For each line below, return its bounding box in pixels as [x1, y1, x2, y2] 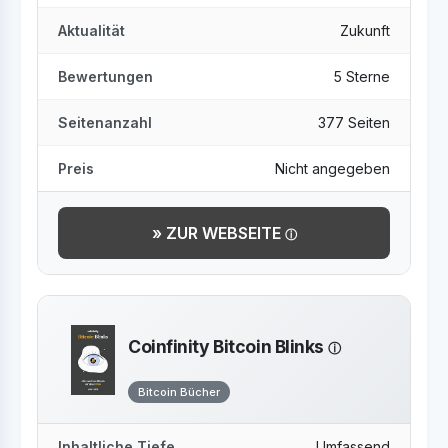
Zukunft [340, 22, 390, 39]
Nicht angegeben [275, 160, 390, 177]
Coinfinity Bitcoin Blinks [128, 336, 328, 357]
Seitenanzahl [58, 114, 152, 131]
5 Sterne [334, 68, 390, 85]
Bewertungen [58, 68, 153, 85]
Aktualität [58, 22, 125, 39]
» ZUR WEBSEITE [151, 223, 285, 243]
